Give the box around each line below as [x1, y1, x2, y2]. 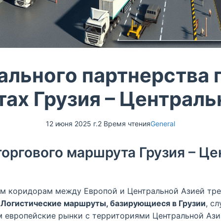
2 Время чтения [98, 119, 150, 128]
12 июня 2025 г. [46, 119, 98, 128]
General [150, 119, 175, 128]
